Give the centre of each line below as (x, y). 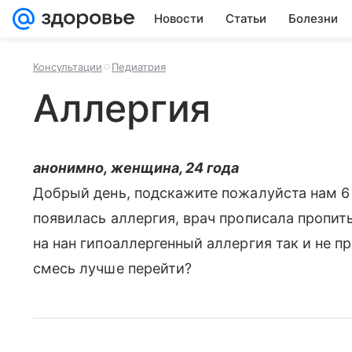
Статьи (246, 18)
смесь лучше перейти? (113, 268)
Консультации (68, 67)
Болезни (313, 18)
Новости (179, 18)
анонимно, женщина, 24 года (136, 168)
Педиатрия (139, 67)
